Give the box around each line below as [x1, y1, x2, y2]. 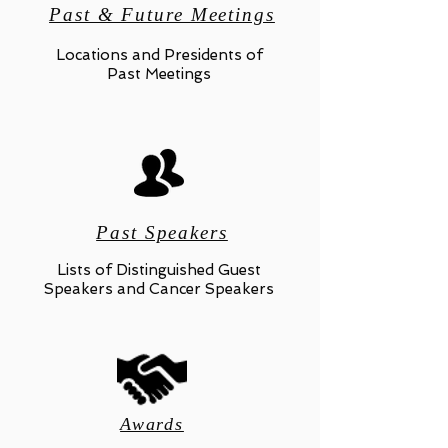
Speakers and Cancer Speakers [44, 280, 274, 298]
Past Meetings [107, 65, 211, 83]
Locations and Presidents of [55, 46, 263, 64]
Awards [120, 414, 184, 434]
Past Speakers [96, 222, 228, 243]
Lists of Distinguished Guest [57, 261, 261, 279]
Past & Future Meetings [49, 4, 275, 25]
